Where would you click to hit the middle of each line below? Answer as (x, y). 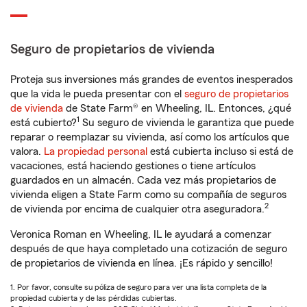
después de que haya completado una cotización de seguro (149, 249)
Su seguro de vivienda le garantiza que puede (187, 123)
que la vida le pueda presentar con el (97, 94)
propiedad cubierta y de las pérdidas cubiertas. (94, 298)
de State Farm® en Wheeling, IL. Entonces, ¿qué (177, 108)
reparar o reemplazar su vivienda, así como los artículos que (150, 137)
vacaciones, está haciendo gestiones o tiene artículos (133, 166)
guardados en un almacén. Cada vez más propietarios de (143, 180)
